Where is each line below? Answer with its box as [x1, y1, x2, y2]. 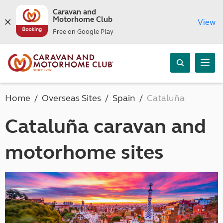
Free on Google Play [52, 28, 113, 36]
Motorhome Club [52, 15, 112, 24]
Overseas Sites [42, 93, 101, 104]
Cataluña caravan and [5, 114, 206, 138]
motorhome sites [5, 140, 164, 164]
